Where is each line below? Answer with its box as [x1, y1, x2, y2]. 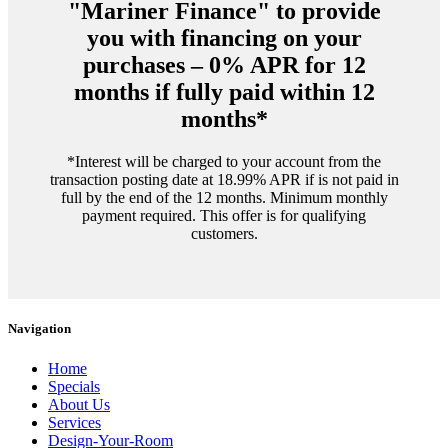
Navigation [8, 321, 71, 337]
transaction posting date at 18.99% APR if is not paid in [49, 171, 399, 189]
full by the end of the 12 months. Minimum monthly [60, 189, 388, 207]
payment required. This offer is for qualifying [82, 207, 366, 225]
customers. [190, 225, 258, 243]
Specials [48, 377, 100, 395]
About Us [48, 395, 110, 413]
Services [48, 413, 101, 431]
